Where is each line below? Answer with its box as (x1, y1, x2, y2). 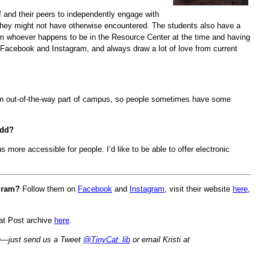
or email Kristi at (130, 234, 190, 244)
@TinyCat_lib (83, 234, 130, 244)
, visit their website (165, 184, 233, 194)
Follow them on (20, 184, 78, 194)
